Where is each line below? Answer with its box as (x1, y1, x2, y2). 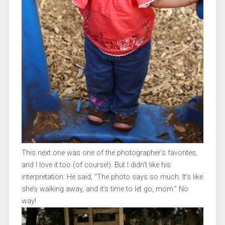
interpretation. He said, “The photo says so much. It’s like (21, 173, 203, 182)
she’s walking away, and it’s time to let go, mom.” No (21, 185, 188, 194)
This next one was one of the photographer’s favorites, (21, 149, 197, 158)
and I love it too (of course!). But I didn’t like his (21, 161, 171, 170)
